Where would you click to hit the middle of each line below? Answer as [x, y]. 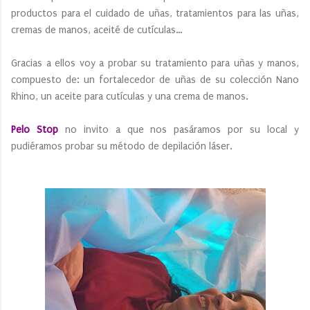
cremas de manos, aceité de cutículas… [98, 30]
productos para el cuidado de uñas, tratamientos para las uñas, [155, 14]
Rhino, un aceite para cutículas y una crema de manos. [131, 97]
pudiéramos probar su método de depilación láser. [123, 147]
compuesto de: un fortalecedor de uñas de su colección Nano [155, 80]
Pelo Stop [38, 130]
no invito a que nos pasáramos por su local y [182, 130]
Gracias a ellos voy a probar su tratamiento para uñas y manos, [155, 64]
